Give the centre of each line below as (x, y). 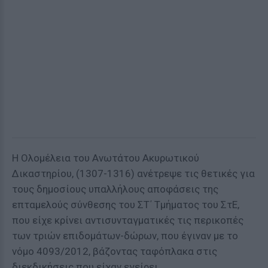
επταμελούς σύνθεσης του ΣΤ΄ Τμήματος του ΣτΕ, (126, 205)
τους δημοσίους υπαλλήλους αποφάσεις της (115, 189)
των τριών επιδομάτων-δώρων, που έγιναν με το (125, 236)
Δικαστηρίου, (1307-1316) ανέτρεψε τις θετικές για (133, 173)
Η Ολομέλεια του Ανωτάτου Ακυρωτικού (106, 158)
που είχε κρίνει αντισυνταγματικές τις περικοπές (128, 220)
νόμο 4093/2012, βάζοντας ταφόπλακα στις (115, 251)
